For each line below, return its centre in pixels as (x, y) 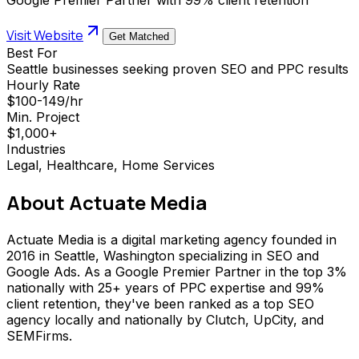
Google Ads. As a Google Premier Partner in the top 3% (177, 271)
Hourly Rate (43, 85)
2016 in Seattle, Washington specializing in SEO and (163, 255)
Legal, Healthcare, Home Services (111, 165)
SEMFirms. (39, 335)
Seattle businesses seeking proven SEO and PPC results (177, 69)
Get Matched (139, 36)
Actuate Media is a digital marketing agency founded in (171, 239)
